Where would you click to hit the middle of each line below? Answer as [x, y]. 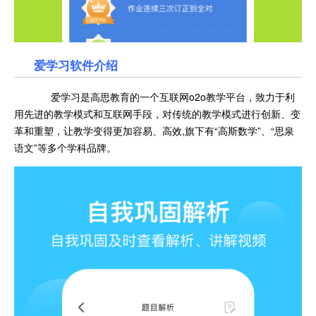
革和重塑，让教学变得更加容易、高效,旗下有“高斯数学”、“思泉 [154, 130]
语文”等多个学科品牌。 [65, 147]
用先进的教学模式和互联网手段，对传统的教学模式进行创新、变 [157, 114]
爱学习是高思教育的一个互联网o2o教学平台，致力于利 [164, 97]
